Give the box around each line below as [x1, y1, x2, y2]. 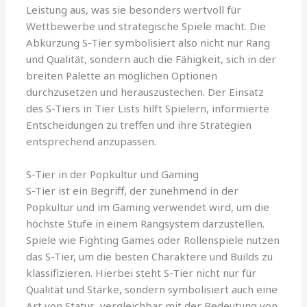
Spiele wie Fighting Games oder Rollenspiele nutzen [26, 232, 280, 247]
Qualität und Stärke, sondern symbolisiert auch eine [26, 282, 278, 296]
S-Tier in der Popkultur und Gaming [26, 167, 199, 181]
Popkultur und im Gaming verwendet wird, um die [26, 199, 270, 214]
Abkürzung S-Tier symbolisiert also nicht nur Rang [26, 35, 271, 49]
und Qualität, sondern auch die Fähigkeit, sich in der [26, 51, 277, 66]
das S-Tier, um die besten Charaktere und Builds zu [26, 249, 273, 263]
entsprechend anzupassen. [26, 134, 157, 148]
